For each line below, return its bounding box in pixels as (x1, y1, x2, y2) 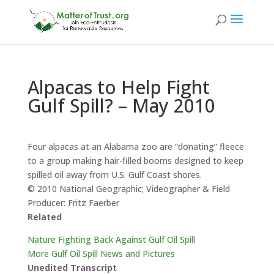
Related (27, 211, 62, 223)
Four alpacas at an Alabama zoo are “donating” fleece (27, 141, 244, 152)
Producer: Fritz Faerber (27, 197, 119, 209)
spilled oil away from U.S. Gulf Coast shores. (27, 169, 202, 180)
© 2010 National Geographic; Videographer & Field (27, 183, 230, 194)
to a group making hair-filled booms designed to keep (27, 155, 243, 166)
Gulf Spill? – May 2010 (27, 93, 215, 118)
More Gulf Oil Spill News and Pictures (27, 248, 175, 259)
